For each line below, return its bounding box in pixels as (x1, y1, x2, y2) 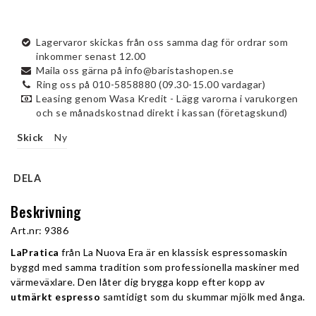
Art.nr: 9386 (11, 224, 68, 236)
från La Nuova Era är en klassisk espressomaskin (59, 246, 288, 258)
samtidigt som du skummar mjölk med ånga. (100, 291, 305, 303)
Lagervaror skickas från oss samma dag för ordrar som (36, 36, 288, 48)
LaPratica (11, 246, 59, 258)
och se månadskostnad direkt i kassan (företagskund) (36, 107, 288, 119)
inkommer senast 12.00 (36, 50, 146, 62)
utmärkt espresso (11, 291, 100, 303)
